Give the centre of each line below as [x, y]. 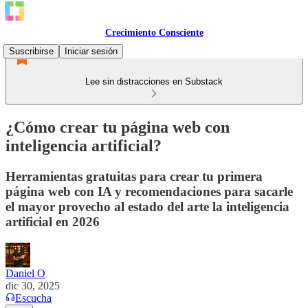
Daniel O [25, 273]
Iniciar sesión [91, 51]
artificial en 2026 [53, 221]
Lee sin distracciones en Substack [154, 81]
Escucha [33, 298]
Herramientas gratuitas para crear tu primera [134, 176]
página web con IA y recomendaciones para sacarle [149, 191]
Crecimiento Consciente [154, 33]
